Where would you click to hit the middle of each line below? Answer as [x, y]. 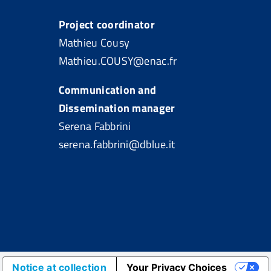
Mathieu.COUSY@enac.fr [118, 61]
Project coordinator [106, 24]
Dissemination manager [117, 108]
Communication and [107, 90]
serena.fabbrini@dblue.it [117, 144]
